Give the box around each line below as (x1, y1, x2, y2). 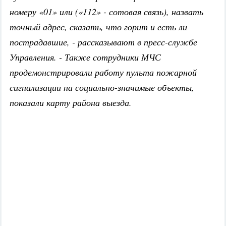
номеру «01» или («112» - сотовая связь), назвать (10, 6, 203, 18)
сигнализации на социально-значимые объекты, (10, 81, 194, 94)
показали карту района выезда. (10, 96, 132, 109)
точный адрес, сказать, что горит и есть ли (10, 21, 187, 33)
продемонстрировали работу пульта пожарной (10, 66, 197, 79)
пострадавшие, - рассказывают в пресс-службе (10, 36, 197, 48)
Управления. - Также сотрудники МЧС (10, 51, 161, 64)
